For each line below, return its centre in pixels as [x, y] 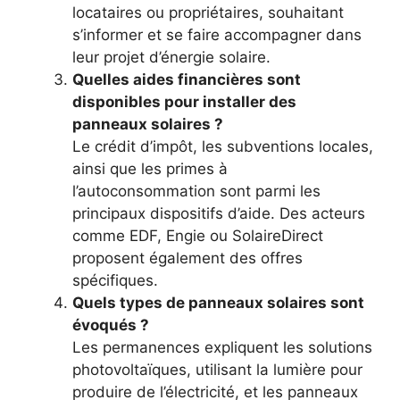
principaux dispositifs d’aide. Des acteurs [219, 213]
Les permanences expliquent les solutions [222, 347]
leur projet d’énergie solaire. [171, 57]
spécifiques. [115, 280]
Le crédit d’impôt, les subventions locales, [223, 146]
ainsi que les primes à [150, 168]
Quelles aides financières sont [187, 79]
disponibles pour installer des [184, 101]
